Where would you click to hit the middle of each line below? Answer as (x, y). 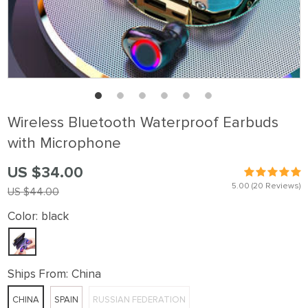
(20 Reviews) (275, 186)
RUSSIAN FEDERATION (139, 300)
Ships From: (38, 274)
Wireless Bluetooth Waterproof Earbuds (143, 123)
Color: (23, 216)
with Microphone (64, 143)
